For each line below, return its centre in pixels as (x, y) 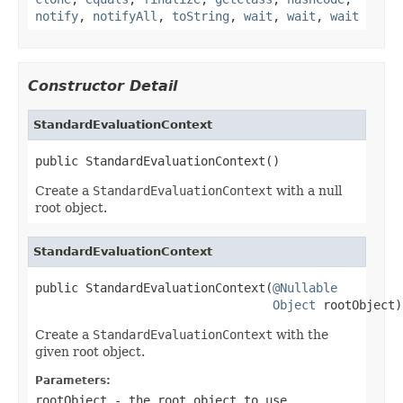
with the (300, 334)
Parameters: (73, 380)
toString (201, 16)
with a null (307, 190)
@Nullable (305, 287)
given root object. (90, 351)
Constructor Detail (103, 85)
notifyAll (125, 16)
